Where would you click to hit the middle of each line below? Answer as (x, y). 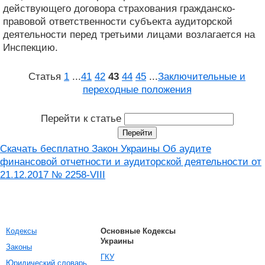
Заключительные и (202, 76)
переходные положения (137, 89)
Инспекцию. (30, 47)
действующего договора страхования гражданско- (119, 8)
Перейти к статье (82, 118)
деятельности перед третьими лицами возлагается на (129, 34)
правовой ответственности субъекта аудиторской (118, 21)
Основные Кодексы (138, 231)
